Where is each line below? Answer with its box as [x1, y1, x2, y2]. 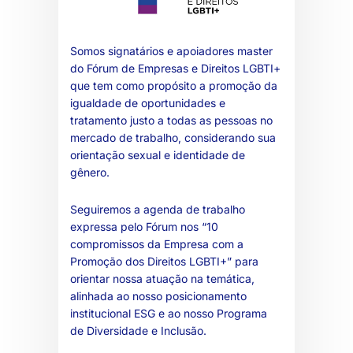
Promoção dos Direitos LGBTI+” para [70, 255, 258, 269]
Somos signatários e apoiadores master [70, 44, 273, 58]
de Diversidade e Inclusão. [70, 324, 206, 338]
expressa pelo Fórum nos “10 [70, 220, 218, 234]
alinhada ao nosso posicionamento [70, 289, 247, 303]
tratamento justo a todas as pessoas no [70, 113, 273, 128]
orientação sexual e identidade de [70, 148, 245, 162]
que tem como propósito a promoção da [70, 79, 277, 93]
